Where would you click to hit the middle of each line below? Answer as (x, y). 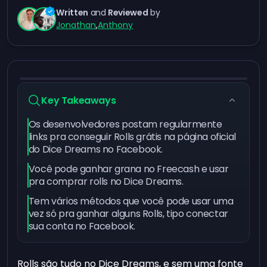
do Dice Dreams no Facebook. (95, 149)
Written (72, 13)
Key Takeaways (79, 100)
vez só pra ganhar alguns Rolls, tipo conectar (128, 214)
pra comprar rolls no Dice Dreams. (107, 181)
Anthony (116, 25)
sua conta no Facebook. (82, 226)
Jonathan (76, 25)
